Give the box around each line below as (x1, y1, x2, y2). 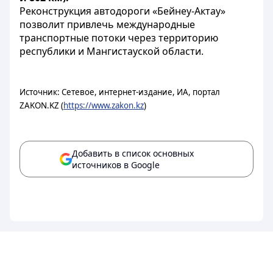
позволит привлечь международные (19, 18, 195, 31)
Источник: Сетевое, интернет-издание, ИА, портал (19, 87, 220, 97)
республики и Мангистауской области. (19, 44, 204, 58)
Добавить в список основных (72, 147, 194, 159)
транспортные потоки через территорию (19, 31, 218, 44)
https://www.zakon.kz (63, 100, 144, 111)
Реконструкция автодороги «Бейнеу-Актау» (19, 4, 225, 18)
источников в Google (72, 159, 160, 171)
